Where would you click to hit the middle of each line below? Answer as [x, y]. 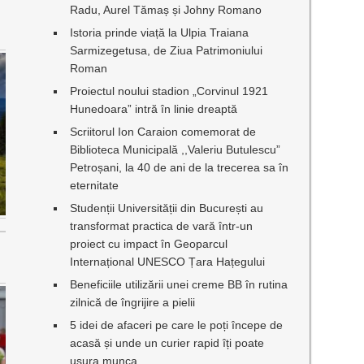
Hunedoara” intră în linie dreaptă [154, 109]
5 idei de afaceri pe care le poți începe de [177, 325]
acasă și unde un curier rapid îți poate [167, 343]
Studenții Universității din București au [167, 208]
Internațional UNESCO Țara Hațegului [168, 262]
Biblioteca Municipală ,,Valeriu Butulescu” [175, 149]
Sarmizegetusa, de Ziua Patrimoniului [167, 50]
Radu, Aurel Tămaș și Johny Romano [166, 10]
